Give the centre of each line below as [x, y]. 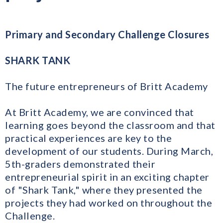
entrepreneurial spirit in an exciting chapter [107, 177]
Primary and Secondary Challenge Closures [107, 35]
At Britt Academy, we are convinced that [100, 112]
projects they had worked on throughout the [109, 203]
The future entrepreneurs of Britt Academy [107, 86]
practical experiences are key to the [88, 138]
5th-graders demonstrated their [80, 164]
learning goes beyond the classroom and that [110, 125]
